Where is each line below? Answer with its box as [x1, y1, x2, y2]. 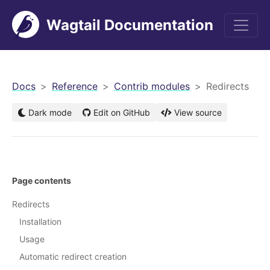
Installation [19, 216, 61, 227]
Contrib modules [114, 80, 190, 92]
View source [174, 107, 222, 118]
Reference [52, 80, 98, 92]
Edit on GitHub [93, 107, 150, 118]
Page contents [12, 175, 71, 186]
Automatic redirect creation [19, 251, 127, 262]
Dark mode [26, 107, 72, 118]
